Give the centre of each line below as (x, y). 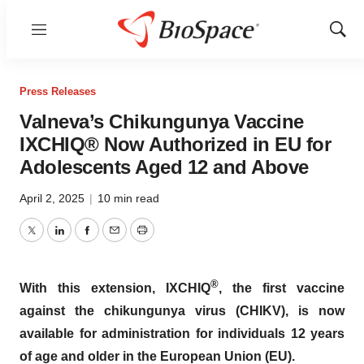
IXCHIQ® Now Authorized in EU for (175, 144)
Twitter (50, 240)
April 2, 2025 (54, 198)
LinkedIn (83, 240)
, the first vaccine (282, 288)
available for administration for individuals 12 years (182, 334)
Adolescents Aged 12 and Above (164, 167)
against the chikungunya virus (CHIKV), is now (182, 311)
